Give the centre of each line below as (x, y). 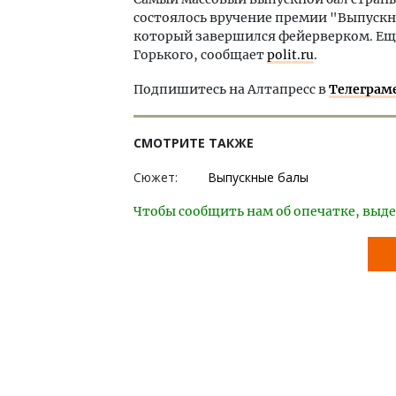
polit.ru (290, 55)
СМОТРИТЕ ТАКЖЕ (194, 143)
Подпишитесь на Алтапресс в (231, 89)
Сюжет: (156, 177)
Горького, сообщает (200, 55)
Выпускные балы (258, 177)
